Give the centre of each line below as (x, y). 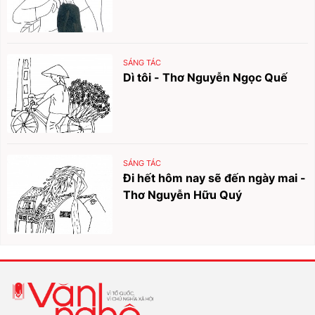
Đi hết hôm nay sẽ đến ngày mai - (215, 178)
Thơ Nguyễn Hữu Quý (183, 195)
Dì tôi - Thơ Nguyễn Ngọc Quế (206, 77)
